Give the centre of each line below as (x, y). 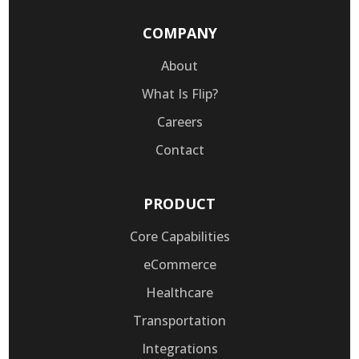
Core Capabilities (179, 236)
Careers (179, 121)
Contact (179, 149)
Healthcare (179, 292)
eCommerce (179, 264)
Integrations (179, 348)
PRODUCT (179, 203)
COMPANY (179, 32)
